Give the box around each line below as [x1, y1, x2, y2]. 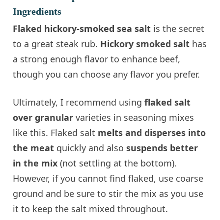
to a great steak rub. [13, 38, 101, 50]
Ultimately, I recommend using [13, 96, 145, 109]
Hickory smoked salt [100, 38, 192, 50]
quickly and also [54, 142, 124, 154]
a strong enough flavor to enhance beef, [13, 53, 181, 65]
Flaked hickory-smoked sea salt [13, 23, 151, 35]
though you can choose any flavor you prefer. [13, 68, 200, 81]
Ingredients [13, 6, 62, 17]
